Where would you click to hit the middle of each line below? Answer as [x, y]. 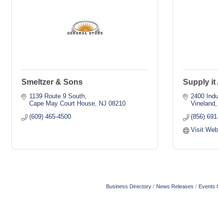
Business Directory [129, 186]
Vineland [203, 103]
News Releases [175, 186]
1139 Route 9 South [57, 96]
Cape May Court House [62, 103]
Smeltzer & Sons [52, 82]
